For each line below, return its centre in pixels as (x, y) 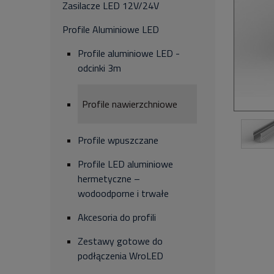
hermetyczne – (109, 179)
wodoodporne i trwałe (123, 193)
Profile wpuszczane (118, 140)
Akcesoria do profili (117, 217)
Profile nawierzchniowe (130, 104)
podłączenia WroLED (120, 256)
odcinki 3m (99, 68)
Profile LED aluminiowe (125, 164)
